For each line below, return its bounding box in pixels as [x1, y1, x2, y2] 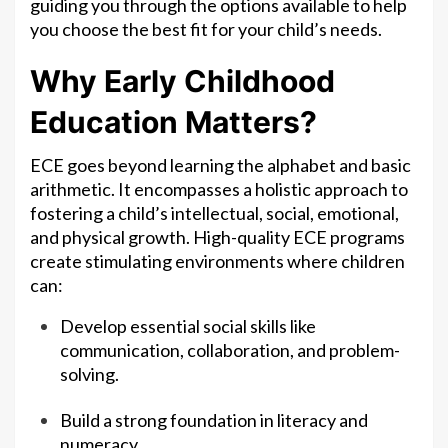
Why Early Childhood [30, 63, 335, 100]
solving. [60, 363, 119, 386]
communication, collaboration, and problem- [60, 339, 400, 362]
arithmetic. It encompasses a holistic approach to [30, 178, 408, 201]
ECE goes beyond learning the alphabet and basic [30, 154, 411, 177]
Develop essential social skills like [60, 315, 316, 338]
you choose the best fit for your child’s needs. [30, 18, 382, 41]
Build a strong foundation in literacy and [60, 409, 368, 432]
